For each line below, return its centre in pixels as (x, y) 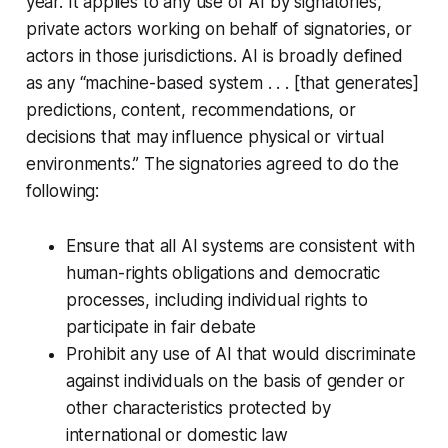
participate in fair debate (161, 327)
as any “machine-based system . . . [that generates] (222, 83)
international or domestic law (176, 435)
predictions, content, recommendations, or (190, 110)
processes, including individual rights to (216, 300)
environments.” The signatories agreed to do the (212, 164)
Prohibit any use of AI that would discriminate (240, 354)
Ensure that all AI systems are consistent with (240, 246)
